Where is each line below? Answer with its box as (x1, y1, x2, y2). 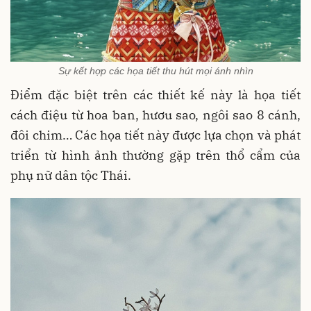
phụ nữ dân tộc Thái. (10, 167, 131, 184)
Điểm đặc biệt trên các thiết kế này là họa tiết (10, 87, 301, 103)
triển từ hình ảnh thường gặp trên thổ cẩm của (10, 147, 301, 164)
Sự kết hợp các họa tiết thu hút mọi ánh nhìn (58, 65, 253, 77)
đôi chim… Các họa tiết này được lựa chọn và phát (10, 127, 301, 144)
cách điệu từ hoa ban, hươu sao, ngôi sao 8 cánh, (10, 107, 301, 124)
